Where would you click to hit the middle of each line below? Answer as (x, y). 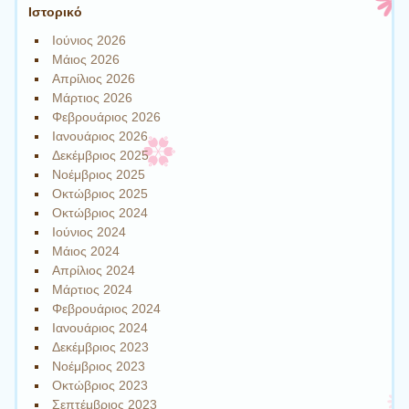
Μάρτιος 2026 (93, 98)
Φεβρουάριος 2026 (107, 117)
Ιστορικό (55, 11)
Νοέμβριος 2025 (99, 175)
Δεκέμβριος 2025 (101, 156)
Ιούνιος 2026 (89, 41)
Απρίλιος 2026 (94, 79)
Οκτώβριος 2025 (100, 194)
